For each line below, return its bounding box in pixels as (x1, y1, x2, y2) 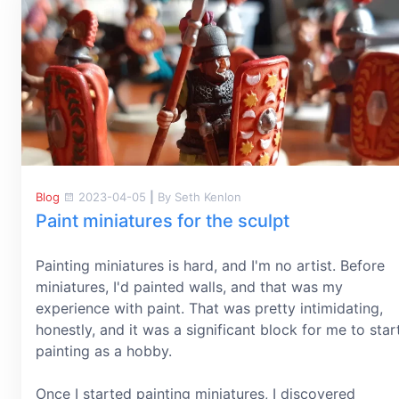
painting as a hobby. (36, 341, 172, 360)
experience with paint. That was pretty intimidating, (36, 298, 383, 317)
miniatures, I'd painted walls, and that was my (36, 277, 343, 296)
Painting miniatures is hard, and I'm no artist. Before (36, 256, 385, 274)
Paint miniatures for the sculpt (36, 209, 289, 232)
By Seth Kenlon (154, 189, 241, 204)
